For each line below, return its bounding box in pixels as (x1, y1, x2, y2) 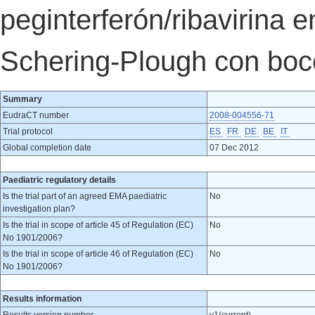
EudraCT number (3, 110, 69, 120)
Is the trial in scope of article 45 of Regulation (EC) (3, 220, 193, 230)
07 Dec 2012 (210, 143, 259, 153)
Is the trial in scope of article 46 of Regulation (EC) (3, 249, 193, 259)
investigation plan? (3, 204, 75, 214)
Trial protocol (3, 127, 53, 136)
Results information (3, 294, 82, 304)
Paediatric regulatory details (3, 175, 116, 185)
